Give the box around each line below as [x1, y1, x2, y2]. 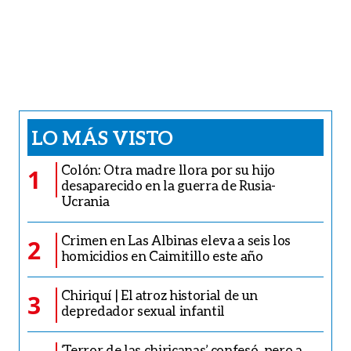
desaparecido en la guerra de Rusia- [60, 176, 276, 194]
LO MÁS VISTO [31, 125, 173, 149]
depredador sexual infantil [60, 302, 225, 319]
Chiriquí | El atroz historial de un [60, 286, 258, 303]
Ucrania [60, 192, 110, 209]
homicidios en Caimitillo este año [60, 247, 263, 264]
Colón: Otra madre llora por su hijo [60, 161, 275, 178]
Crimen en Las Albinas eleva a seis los [60, 231, 291, 248]
